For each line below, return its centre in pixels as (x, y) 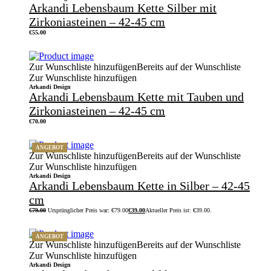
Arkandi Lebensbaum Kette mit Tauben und (136, 96)
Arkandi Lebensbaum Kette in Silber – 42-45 (139, 185)
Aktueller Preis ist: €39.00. (178, 210)
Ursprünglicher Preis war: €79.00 (88, 210)
